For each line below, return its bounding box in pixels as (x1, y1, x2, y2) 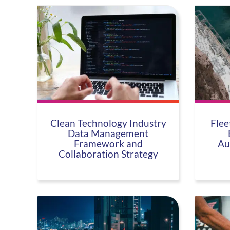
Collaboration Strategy (58, 148, 158, 160)
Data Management (68, 127, 149, 139)
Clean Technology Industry (50, 117, 166, 129)
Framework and (73, 138, 143, 149)
